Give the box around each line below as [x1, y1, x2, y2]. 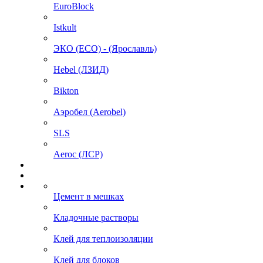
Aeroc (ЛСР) [53, 149, 103, 159]
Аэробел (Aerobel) [53, 106, 126, 117]
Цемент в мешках [53, 191, 124, 201]
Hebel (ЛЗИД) [53, 64, 109, 75]
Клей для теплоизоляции [53, 233, 153, 244]
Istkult [53, 22, 76, 32]
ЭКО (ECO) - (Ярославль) [53, 43, 157, 53]
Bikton [53, 85, 79, 96]
